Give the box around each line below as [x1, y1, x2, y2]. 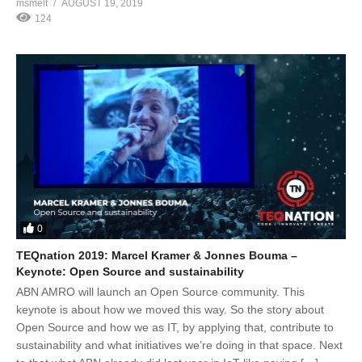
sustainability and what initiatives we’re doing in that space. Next [16, 339, 343, 352]
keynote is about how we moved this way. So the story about [16, 303, 324, 317]
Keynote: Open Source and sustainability [16, 265, 244, 279]
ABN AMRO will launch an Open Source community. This [16, 285, 305, 299]
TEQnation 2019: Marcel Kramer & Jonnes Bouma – [16, 249, 297, 263]
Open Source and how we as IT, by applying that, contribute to [16, 321, 334, 335]
